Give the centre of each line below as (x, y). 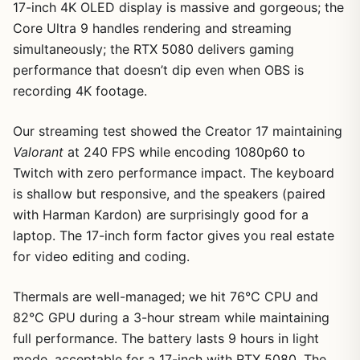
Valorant (38, 152)
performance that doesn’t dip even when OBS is (158, 70)
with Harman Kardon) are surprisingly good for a (161, 215)
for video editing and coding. (101, 257)
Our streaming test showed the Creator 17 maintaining (178, 131)
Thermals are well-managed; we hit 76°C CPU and (166, 297)
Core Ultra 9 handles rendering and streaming (152, 29)
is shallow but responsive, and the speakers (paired (169, 194)
